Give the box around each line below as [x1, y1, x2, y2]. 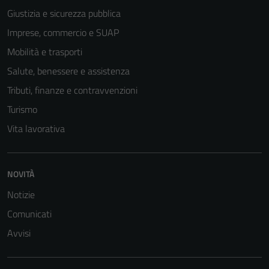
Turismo [7, 101, 37, 116]
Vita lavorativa [7, 121, 65, 136]
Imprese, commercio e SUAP [7, 25, 119, 40]
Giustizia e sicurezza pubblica [7, 5, 121, 20]
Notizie [7, 187, 35, 202]
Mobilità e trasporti [7, 44, 82, 59]
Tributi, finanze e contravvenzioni [7, 82, 138, 97]
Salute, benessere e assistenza [7, 63, 130, 78]
